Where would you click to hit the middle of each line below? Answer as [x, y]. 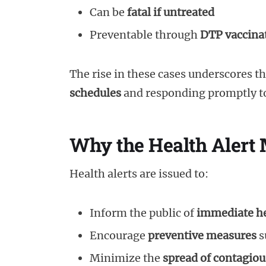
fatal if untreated [171, 12]
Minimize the [126, 258]
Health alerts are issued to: [139, 173]
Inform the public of [143, 213]
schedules [95, 93]
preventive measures [202, 235]
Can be [108, 12]
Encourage [119, 235]
